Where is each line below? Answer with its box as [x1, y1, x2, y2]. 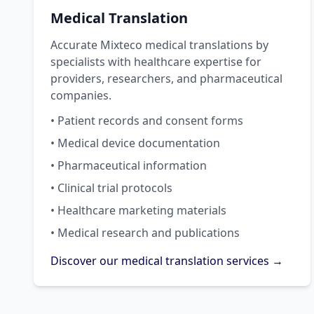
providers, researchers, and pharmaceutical [50, 70, 282, 86]
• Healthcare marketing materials [50, 202, 226, 218]
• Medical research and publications [50, 224, 240, 240]
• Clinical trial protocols [50, 179, 172, 196]
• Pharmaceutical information [50, 157, 207, 173]
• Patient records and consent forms [50, 112, 243, 128]
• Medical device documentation [50, 135, 220, 151]
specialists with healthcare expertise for [50, 53, 261, 69]
